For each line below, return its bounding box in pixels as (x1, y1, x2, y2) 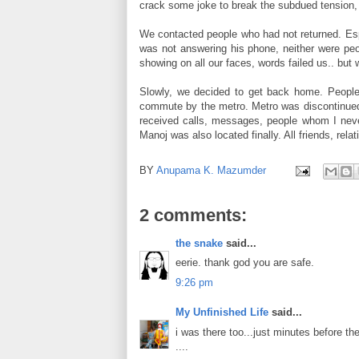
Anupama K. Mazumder (156, 163, 266, 176)
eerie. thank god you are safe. (175, 256, 314, 269)
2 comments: (139, 204, 247, 225)
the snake (175, 236, 223, 249)
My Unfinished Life (175, 306, 268, 319)
